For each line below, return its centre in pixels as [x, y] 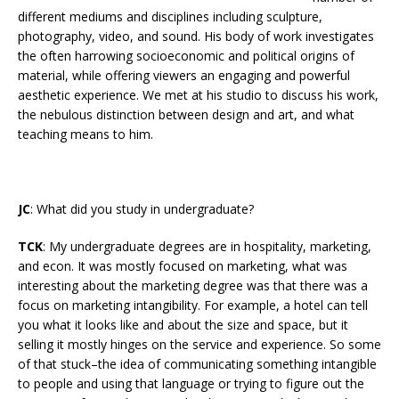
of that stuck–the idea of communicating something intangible [197, 364]
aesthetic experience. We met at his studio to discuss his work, [198, 95]
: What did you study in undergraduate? [144, 209]
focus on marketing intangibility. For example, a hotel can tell [193, 305]
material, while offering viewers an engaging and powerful [184, 76]
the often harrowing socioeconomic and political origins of [186, 56]
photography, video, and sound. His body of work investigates [196, 37]
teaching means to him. [87, 134]
